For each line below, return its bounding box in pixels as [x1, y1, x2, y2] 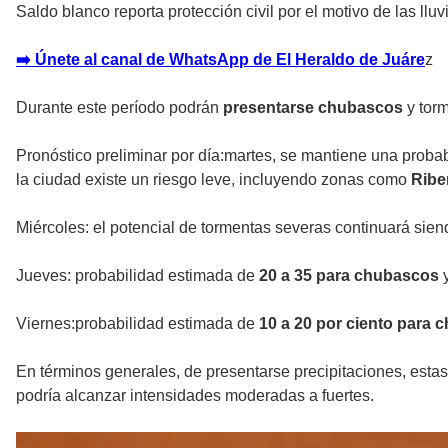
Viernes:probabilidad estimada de [16, 314, 259, 332]
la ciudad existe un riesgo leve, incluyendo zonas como [16, 170, 411, 188]
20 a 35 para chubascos [255, 266, 439, 284]
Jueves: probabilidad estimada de [16, 266, 255, 284]
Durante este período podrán [16, 98, 223, 116]
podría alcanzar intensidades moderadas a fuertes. [16, 386, 374, 404]
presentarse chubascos [223, 98, 403, 116]
